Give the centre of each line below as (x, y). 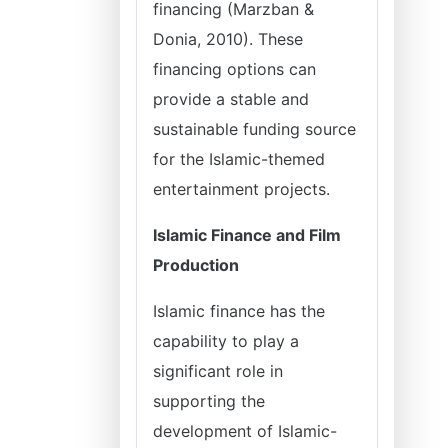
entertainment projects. (241, 189)
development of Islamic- (245, 431)
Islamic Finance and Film (247, 235)
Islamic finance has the (239, 311)
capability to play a (226, 341)
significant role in (218, 371)
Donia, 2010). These (228, 39)
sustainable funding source (254, 129)
